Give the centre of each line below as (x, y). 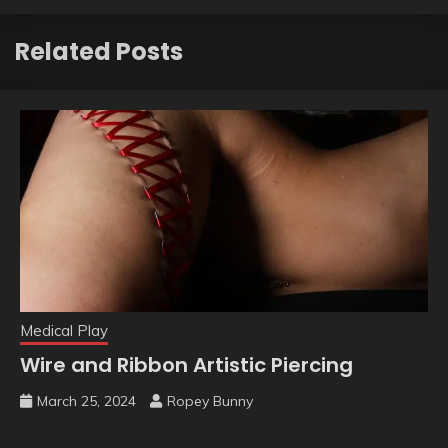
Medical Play (64, 331)
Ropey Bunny (210, 401)
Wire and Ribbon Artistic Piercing (186, 365)
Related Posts (99, 52)
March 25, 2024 (86, 401)
